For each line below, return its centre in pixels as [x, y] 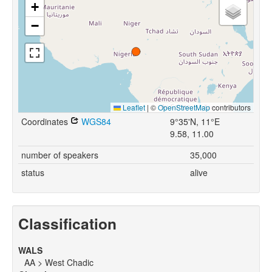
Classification [67, 224]
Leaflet [133, 107]
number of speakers [60, 155]
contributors [230, 107]
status [33, 173]
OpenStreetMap [184, 107]
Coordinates [46, 122]
